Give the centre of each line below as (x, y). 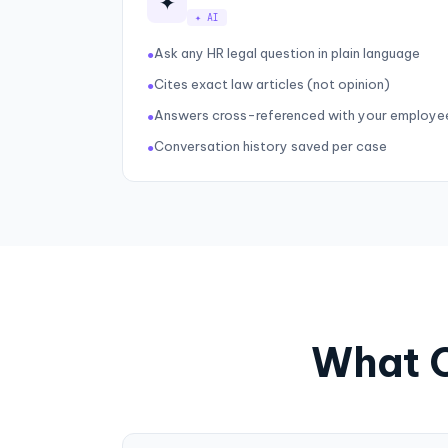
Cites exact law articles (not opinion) (272, 84)
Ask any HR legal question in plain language (287, 53)
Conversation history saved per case (270, 146)
